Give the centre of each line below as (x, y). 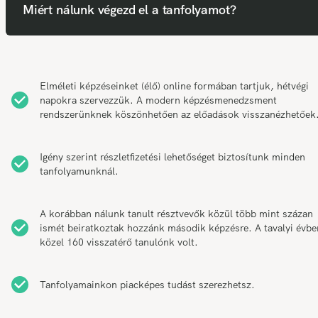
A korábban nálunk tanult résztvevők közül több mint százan (176, 214)
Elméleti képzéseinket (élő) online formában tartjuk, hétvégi (174, 86)
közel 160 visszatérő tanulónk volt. (119, 242)
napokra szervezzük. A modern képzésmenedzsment (158, 100)
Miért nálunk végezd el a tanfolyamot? (130, 10)
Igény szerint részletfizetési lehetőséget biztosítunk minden (172, 157)
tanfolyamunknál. (79, 171)
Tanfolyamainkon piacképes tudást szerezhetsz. (147, 285)
